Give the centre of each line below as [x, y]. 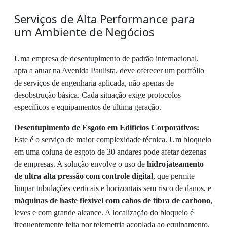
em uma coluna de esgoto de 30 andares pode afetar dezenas [110, 152]
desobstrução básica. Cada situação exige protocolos [98, 95]
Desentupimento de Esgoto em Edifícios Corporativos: [107, 127]
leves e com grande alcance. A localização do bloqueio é [104, 213]
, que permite [174, 176]
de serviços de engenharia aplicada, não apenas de [94, 83]
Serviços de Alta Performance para [104, 19]
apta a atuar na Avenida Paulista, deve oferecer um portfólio [109, 71]
